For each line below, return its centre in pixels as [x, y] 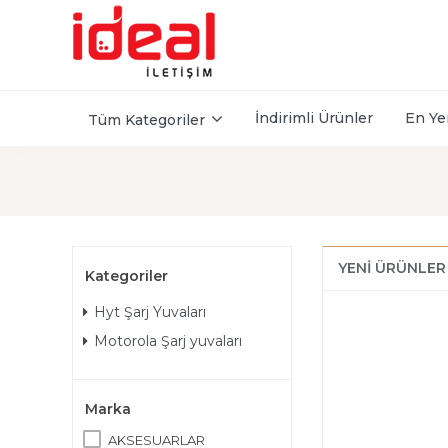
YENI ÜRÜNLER [392, 268]
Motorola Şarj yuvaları [168, 341]
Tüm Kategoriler [146, 120]
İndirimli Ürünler [314, 118]
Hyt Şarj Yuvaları [150, 312]
